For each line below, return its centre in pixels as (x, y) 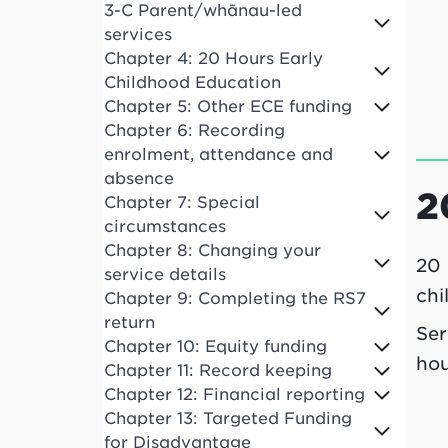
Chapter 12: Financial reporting (234, 395)
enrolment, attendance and (218, 155)
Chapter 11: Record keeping (218, 371)
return (129, 323)
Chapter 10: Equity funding (215, 347)
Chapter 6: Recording (194, 131)
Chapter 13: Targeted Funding (228, 419)
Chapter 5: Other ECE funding (228, 107)
